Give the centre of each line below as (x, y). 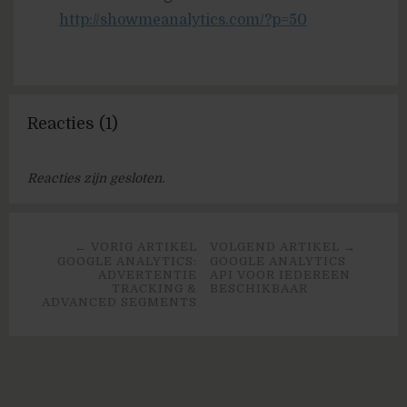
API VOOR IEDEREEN (281, 275)
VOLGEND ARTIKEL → (283, 247)
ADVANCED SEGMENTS (119, 302)
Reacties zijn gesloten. (96, 178)
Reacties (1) (73, 124)
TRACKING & (154, 288)
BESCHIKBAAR (259, 288)
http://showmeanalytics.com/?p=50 (183, 20)
